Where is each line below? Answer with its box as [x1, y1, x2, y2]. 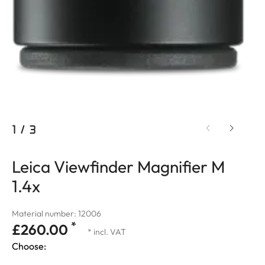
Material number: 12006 [12, 208, 101, 219]
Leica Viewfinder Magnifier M [12, 156, 225, 177]
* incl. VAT [88, 227, 126, 237]
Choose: [12, 240, 46, 252]
